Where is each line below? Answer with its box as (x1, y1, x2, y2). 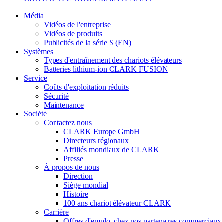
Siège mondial (63, 180, 108, 189)
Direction (63, 171, 93, 180)
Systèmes (24, 47, 53, 55)
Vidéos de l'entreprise (44, 20, 111, 29)
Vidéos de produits (44, 29, 102, 38)
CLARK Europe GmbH (63, 127, 140, 136)
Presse (63, 154, 83, 163)
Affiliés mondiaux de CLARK (63, 145, 159, 154)
